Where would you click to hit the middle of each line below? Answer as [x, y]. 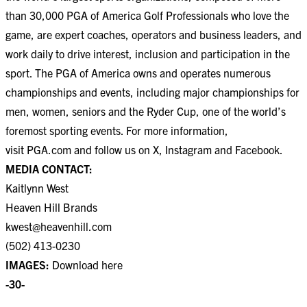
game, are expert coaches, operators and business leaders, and [153, 34]
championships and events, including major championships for [152, 92]
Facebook [256, 149]
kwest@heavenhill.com [59, 226]
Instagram [187, 149]
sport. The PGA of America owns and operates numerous [138, 73]
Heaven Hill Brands [51, 207]
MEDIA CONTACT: [49, 169]
